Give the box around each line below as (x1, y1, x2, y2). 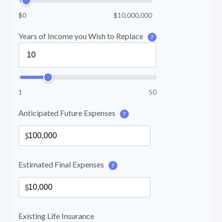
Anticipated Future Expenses (18, 108, 117, 118)
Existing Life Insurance (18, 211, 94, 221)
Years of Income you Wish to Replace (18, 31, 145, 41)
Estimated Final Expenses (18, 160, 106, 169)
